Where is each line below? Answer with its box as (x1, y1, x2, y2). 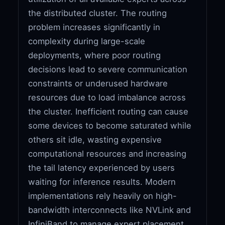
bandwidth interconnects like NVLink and (28, 204, 191, 215)
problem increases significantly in (28, 22, 161, 32)
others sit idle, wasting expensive (28, 134, 162, 145)
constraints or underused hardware (28, 78, 168, 88)
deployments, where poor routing (28, 50, 161, 60)
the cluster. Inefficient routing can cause (28, 106, 189, 117)
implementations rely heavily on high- (28, 190, 177, 201)
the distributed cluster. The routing (28, 8, 167, 18)
